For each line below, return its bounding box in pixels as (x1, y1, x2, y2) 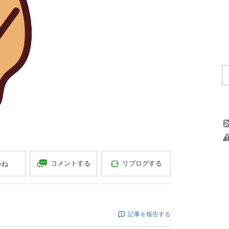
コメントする (51, 159, 91, 168)
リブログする (122, 159, 163, 168)
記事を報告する (128, 210, 171, 218)
